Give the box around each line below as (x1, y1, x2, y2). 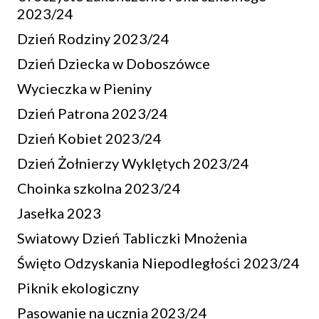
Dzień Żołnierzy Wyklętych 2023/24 (17, 155, 249, 172)
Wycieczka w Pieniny (17, 80, 152, 97)
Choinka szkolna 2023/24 (17, 179, 181, 197)
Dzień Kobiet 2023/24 (17, 130, 162, 147)
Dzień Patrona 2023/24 (17, 105, 168, 122)
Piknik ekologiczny (17, 279, 139, 296)
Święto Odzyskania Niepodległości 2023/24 (17, 254, 300, 271)
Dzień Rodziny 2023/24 (17, 30, 169, 47)
